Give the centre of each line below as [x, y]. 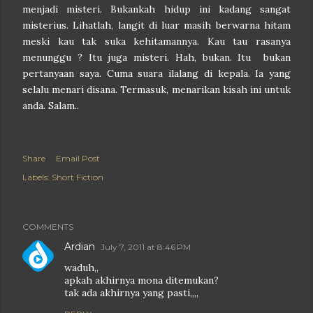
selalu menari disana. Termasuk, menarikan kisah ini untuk [156, 89]
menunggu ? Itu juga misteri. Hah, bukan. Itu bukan [156, 57]
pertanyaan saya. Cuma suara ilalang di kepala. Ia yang [156, 73]
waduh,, [81, 268]
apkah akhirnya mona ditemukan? [141, 280]
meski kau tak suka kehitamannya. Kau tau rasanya [156, 41]
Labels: [36, 177]
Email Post [78, 158]
